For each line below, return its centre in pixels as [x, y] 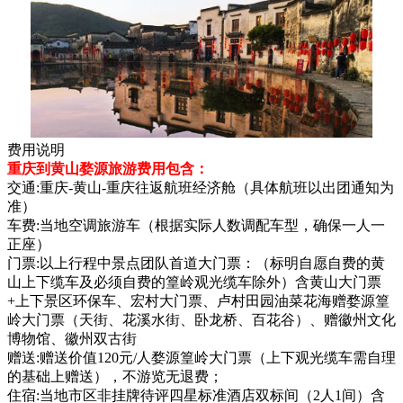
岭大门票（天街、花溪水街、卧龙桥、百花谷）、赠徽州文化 [201, 319]
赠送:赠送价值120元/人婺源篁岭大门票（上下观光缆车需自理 [201, 357]
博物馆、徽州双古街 [72, 338]
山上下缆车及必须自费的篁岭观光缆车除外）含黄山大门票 [194, 282]
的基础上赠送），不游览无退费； [115, 376]
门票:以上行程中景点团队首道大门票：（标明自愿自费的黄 [196, 263]
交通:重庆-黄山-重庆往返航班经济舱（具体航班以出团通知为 [201, 187]
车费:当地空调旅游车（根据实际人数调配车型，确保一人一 [196, 225]
